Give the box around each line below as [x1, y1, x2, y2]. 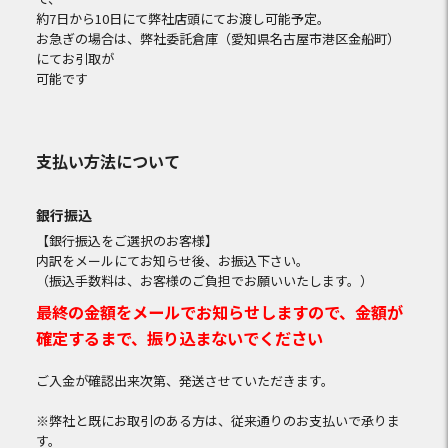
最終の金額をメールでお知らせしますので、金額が [35, 300, 403, 325]
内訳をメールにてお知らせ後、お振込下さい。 [35, 251, 309, 270]
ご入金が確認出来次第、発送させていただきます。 [35, 371, 334, 391]
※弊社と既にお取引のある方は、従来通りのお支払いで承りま [35, 411, 400, 431]
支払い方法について [35, 149, 180, 173]
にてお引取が [35, 49, 114, 68]
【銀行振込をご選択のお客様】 [35, 231, 218, 250]
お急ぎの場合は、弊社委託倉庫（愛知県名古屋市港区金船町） [35, 29, 400, 48]
